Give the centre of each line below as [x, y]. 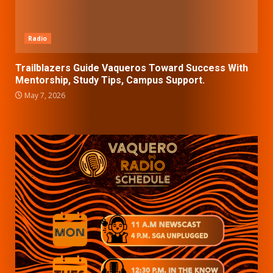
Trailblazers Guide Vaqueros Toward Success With [132, 68]
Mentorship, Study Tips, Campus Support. [110, 80]
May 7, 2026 [44, 95]
